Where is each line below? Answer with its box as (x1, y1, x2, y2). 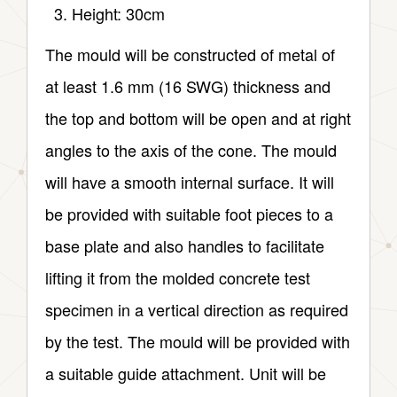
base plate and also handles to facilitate (45, 234, 324, 258)
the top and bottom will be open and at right (45, 106, 351, 130)
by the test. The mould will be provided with (45, 330, 350, 354)
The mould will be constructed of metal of (45, 43, 335, 66)
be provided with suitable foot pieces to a (45, 202, 333, 226)
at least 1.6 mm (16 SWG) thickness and (45, 74, 331, 98)
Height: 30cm (72, 2, 165, 26)
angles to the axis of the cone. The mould (45, 138, 337, 162)
